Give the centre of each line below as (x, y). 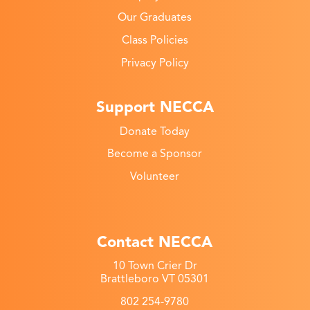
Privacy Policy (155, 63)
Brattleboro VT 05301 (155, 279)
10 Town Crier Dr (155, 266)
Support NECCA (155, 107)
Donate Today (155, 131)
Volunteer (155, 177)
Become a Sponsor (155, 154)
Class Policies (155, 40)
